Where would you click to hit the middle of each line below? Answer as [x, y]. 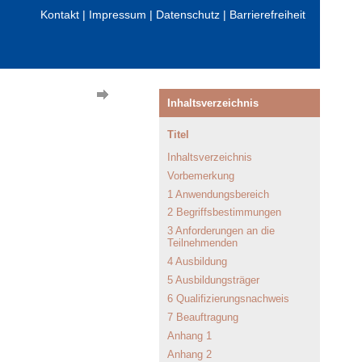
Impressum [118, 15]
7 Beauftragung [203, 317]
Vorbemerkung [201, 175]
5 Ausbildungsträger [213, 280]
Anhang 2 [189, 354]
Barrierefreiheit [267, 15]
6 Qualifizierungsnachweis [228, 299]
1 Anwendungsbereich [218, 194]
